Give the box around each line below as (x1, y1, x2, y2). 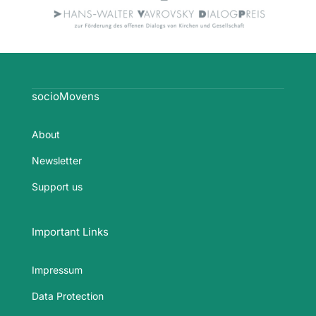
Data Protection (31, 290, 104, 303)
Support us (31, 181, 83, 193)
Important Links (31, 225, 109, 239)
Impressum (31, 264, 83, 276)
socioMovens (31, 90, 99, 104)
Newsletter (31, 154, 82, 167)
